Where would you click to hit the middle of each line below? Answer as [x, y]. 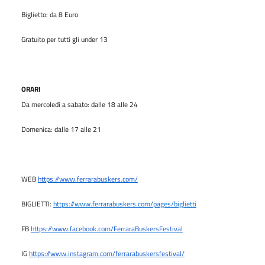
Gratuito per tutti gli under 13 [64, 39]
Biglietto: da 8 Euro [49, 14]
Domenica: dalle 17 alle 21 [61, 129]
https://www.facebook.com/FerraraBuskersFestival [106, 228]
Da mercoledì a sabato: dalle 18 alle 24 [80, 104]
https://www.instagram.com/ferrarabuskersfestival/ [106, 253]
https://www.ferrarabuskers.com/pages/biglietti [125, 203]
